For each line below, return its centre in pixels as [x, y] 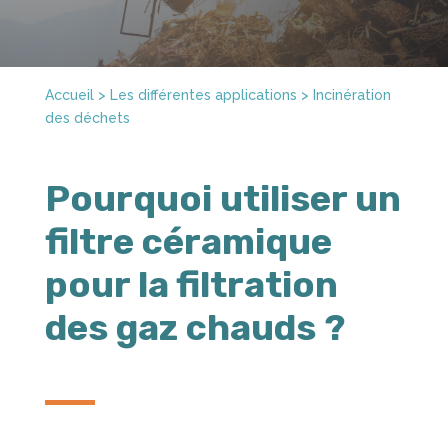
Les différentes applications [203, 94]
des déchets [87, 117]
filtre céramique [188, 241]
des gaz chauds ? [194, 327]
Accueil [69, 94]
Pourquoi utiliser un [222, 198]
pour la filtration [191, 284]
